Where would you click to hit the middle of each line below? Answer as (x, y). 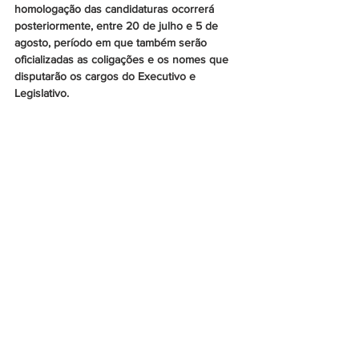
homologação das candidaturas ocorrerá (116, 9)
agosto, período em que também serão (112, 42)
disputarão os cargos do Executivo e (107, 76)
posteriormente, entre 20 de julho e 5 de (118, 26)
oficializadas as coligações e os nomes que (123, 59)
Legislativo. (42, 93)
